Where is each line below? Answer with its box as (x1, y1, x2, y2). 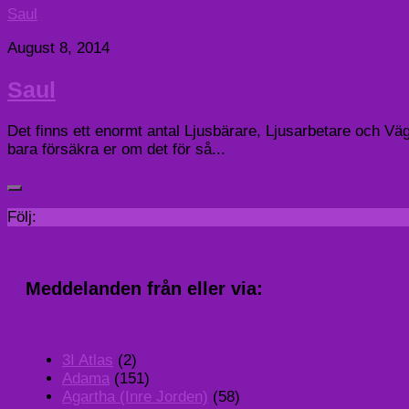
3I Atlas (62, 351, 113, 369)
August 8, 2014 (7, 39, 110, 58)
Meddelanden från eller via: (26, 278, 263, 299)
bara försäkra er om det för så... (7, 141, 225, 159)
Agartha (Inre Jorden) (62, 387, 208, 405)
